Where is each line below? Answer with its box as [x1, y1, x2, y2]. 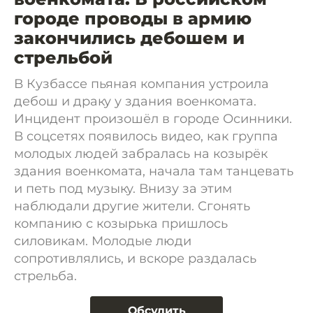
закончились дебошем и [14, 28, 245, 48]
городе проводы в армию [14, 8, 252, 29]
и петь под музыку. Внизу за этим [14, 181, 232, 196]
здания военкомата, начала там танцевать [14, 163, 293, 179]
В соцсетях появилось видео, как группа [14, 129, 278, 144]
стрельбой [14, 48, 112, 68]
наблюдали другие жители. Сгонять [14, 198, 250, 214]
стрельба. [14, 268, 77, 284]
